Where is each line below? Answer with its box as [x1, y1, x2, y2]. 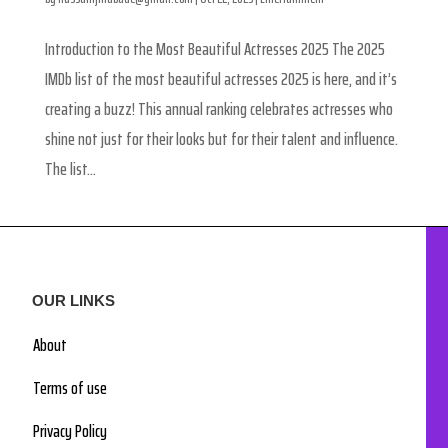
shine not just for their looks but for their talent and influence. [44, 125, 398, 154]
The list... [44, 155, 96, 184]
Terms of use [33, 374, 108, 403]
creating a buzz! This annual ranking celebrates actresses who [44, 95, 393, 124]
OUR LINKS [32, 292, 116, 310]
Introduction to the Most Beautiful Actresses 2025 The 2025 [44, 35, 385, 64]
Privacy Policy [33, 417, 108, 446]
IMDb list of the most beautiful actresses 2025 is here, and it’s [44, 65, 397, 94]
